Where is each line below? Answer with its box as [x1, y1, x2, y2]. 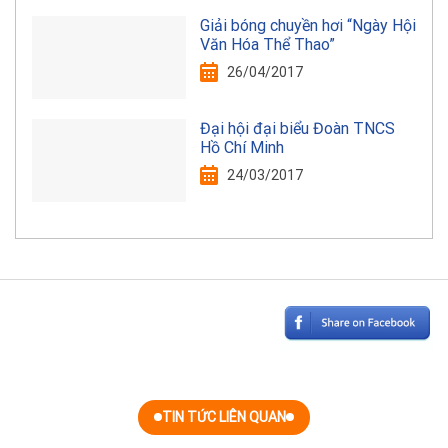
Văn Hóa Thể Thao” [199, 34, 335, 54]
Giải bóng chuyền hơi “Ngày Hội [199, 15, 416, 35]
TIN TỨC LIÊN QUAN [162, 409, 286, 426]
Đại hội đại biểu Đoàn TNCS [199, 118, 395, 138]
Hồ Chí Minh [199, 137, 284, 157]
